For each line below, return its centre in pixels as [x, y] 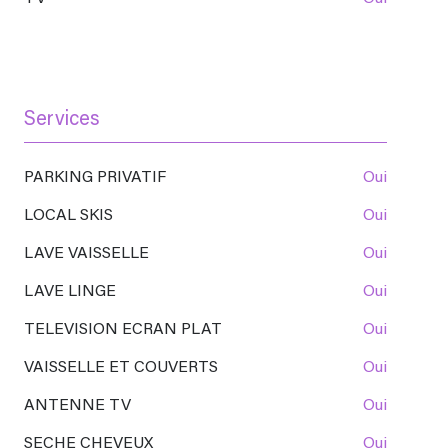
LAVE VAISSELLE [91, 254]
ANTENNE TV [83, 406]
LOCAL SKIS [73, 216]
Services [62, 120]
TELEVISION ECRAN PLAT [128, 330]
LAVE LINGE [75, 292]
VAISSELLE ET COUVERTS [125, 368]
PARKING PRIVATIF [99, 178]
